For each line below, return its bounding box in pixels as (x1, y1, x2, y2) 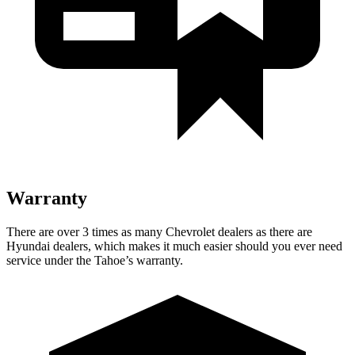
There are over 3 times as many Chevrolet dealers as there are (6, 224, 312, 239)
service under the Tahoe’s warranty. (6, 253, 183, 267)
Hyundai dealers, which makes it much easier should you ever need (6, 239, 342, 253)
